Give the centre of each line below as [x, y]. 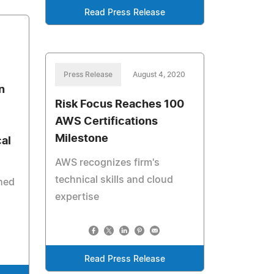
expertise [77, 197]
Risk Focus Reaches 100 [120, 105]
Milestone [82, 139]
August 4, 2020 [159, 75]
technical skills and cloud [114, 180]
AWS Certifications [107, 122]
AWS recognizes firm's [108, 163]
